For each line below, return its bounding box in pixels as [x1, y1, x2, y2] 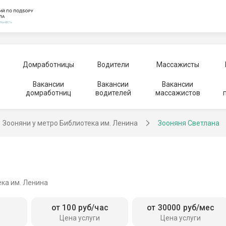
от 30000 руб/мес [147, 203, 215, 213]
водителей [95, 89, 131, 97]
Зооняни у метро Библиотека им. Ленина [3, 119, 138, 127]
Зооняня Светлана [158, 119, 219, 127]
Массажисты [156, 60, 199, 69]
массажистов [155, 89, 200, 97]
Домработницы [22, 60, 74, 69]
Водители [97, 60, 129, 69]
